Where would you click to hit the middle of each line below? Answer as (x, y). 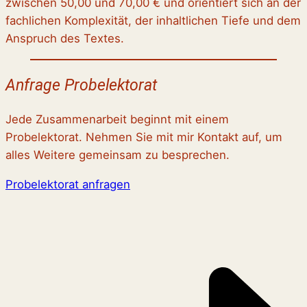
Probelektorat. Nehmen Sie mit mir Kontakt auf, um (144, 137)
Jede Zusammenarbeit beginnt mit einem (117, 120)
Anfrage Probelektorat (81, 85)
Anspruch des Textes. (65, 39)
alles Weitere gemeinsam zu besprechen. (118, 155)
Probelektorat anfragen (68, 185)
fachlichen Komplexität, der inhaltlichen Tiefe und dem (153, 21)
